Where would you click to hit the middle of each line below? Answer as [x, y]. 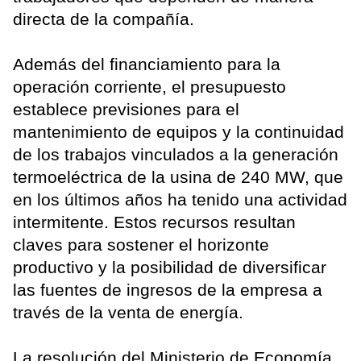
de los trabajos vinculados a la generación [176, 154]
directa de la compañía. [104, 19]
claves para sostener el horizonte [141, 244]
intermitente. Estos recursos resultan [154, 222]
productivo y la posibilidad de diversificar [170, 267]
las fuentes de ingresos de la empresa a [168, 289]
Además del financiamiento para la [147, 64]
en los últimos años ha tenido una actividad [180, 199]
